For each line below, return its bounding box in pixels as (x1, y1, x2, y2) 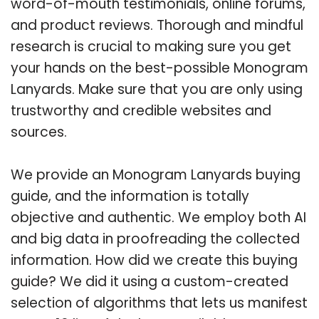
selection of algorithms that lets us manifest (11, 293, 308, 313)
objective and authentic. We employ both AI (11, 207, 306, 227)
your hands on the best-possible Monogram (11, 58, 308, 78)
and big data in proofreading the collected (11, 229, 300, 249)
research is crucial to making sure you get (11, 36, 291, 56)
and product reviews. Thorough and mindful (11, 15, 303, 35)
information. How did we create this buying (11, 250, 298, 270)
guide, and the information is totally (11, 186, 249, 206)
